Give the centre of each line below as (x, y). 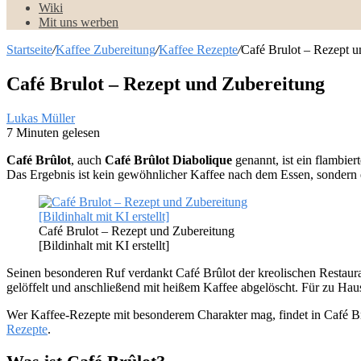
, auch (88, 160)
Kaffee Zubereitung (106, 50)
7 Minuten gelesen (53, 132)
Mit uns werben (79, 22)
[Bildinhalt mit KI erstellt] (104, 245)
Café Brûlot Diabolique (168, 160)
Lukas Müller (41, 118)
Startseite (29, 50)
